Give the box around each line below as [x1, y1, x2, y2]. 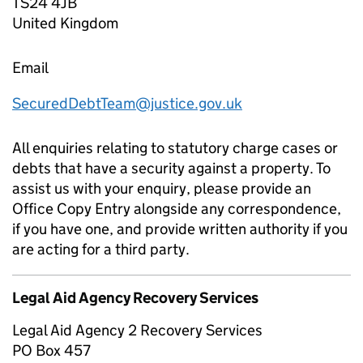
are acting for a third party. [12, 239, 190, 258]
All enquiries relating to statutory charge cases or [12, 138, 338, 157]
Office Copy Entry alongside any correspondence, [12, 199, 341, 218]
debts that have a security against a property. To [12, 158, 331, 177]
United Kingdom [12, 13, 118, 32]
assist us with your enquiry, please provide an [12, 178, 311, 198]
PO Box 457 [12, 340, 91, 360]
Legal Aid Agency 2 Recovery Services [12, 320, 263, 340]
